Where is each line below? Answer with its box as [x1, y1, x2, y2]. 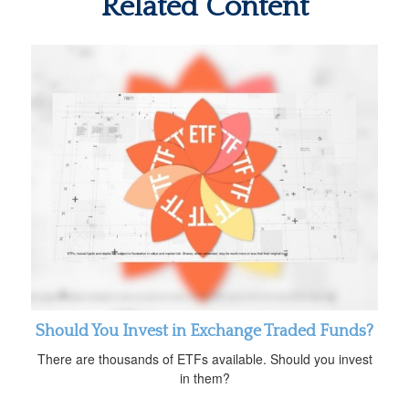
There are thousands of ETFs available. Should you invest [37, 350, 372, 369]
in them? [179, 369, 230, 388]
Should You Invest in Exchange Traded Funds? [36, 322, 373, 341]
